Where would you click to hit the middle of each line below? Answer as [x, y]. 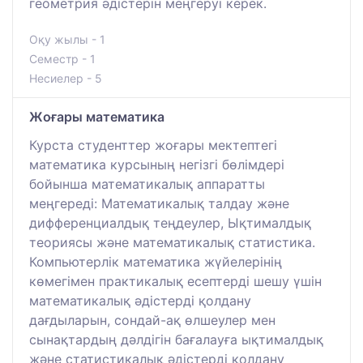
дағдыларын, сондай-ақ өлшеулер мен [152, 320]
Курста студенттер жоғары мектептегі [153, 145]
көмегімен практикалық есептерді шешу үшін [175, 281]
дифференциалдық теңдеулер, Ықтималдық [170, 222]
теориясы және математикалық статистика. [172, 242]
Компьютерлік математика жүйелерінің [156, 261]
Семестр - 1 [62, 58]
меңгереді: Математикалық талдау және [159, 203]
